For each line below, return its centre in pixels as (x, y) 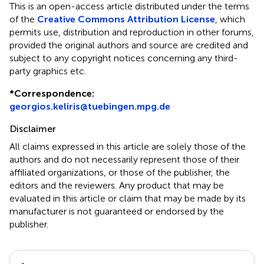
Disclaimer (33, 128)
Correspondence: (54, 93)
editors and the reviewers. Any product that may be (117, 185)
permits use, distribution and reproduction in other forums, (132, 32)
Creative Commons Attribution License (126, 19)
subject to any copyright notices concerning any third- (124, 58)
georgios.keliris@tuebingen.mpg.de (90, 106)
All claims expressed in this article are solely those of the (128, 146)
